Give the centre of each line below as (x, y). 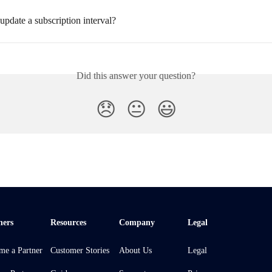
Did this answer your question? (136, 75)
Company (137, 222)
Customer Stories (80, 250)
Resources (68, 222)
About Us (135, 250)
